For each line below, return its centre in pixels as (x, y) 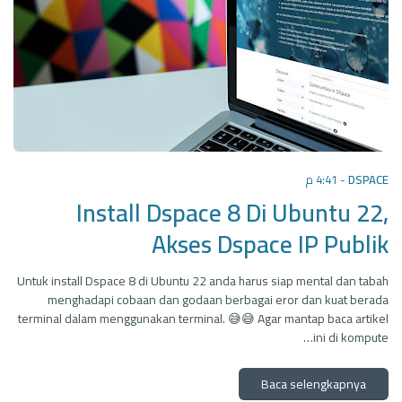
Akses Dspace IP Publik (270, 244)
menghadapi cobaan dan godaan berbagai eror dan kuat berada (218, 300)
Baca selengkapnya (314, 384)
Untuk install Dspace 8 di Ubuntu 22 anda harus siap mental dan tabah (203, 281)
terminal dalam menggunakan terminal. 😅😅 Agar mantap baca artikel (203, 319)
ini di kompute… (351, 337)
